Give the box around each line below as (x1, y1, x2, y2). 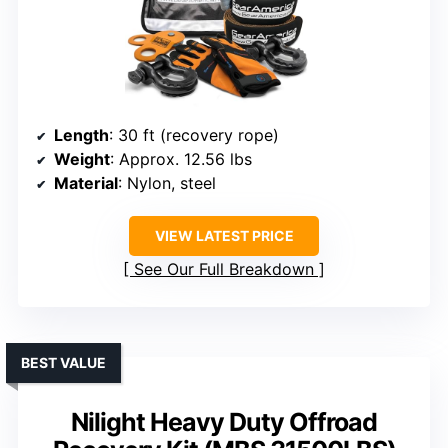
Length (54, 124, 109, 145)
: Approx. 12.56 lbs (110, 148, 252, 169)
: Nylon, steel (118, 172, 216, 193)
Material (54, 172, 118, 193)
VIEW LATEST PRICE (154, 226, 294, 244)
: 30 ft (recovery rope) (109, 124, 279, 145)
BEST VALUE (21, 353, 106, 371)
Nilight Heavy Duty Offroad (71, 406, 377, 437)
